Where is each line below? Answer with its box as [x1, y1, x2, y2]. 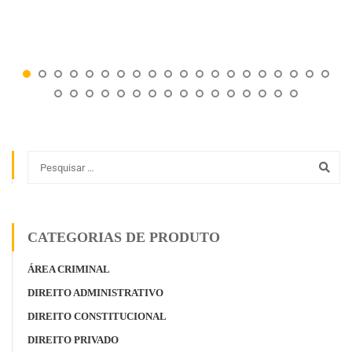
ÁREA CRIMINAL [27, 263, 110, 276]
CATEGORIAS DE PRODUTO [27, 229, 220, 246]
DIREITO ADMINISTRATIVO [27, 287, 163, 299]
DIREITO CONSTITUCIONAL [27, 310, 167, 323]
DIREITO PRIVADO [27, 334, 119, 346]
